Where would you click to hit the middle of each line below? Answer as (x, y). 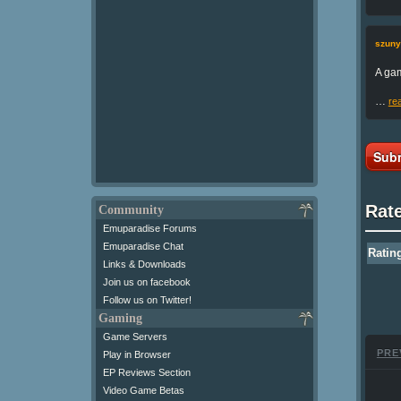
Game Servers (135, 337)
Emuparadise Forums (150, 228)
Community (131, 210)
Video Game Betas (144, 390)
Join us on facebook (147, 282)
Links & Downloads (145, 264)
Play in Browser (137, 354)
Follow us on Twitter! (147, 300)
